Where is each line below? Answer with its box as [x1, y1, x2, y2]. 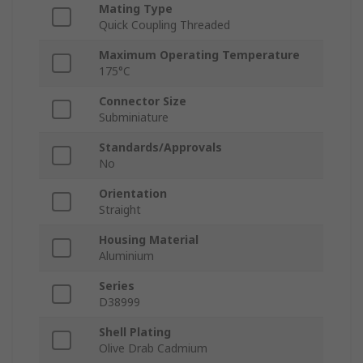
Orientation [99, 186, 167, 202]
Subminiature [99, 109, 169, 126]
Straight [99, 202, 141, 218]
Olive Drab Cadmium [99, 340, 207, 357]
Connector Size [99, 93, 186, 109]
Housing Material [99, 232, 199, 248]
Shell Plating [99, 324, 171, 340]
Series [99, 278, 135, 294]
